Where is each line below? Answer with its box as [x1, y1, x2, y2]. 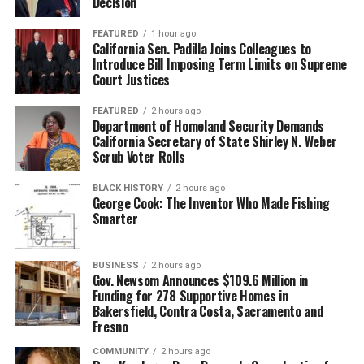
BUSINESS [92, 259, 139, 271]
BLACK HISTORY [92, 182, 163, 193]
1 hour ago [150, 28, 196, 39]
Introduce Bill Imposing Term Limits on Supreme [92, 54, 347, 74]
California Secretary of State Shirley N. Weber [92, 131, 337, 151]
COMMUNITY [92, 345, 149, 357]
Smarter [92, 208, 138, 228]
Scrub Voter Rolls [92, 146, 185, 167]
